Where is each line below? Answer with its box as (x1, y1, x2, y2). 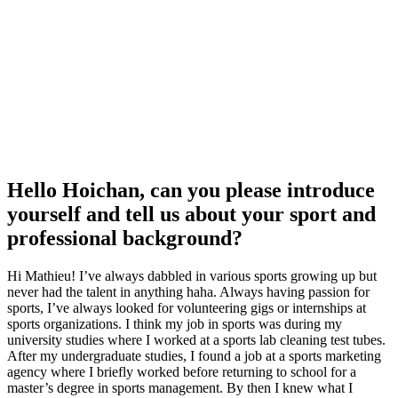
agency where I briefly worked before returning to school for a (7, 363, 356, 379)
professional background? (7, 226, 243, 250)
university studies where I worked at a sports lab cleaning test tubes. (7, 331, 386, 347)
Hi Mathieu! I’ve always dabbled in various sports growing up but (7, 267, 377, 283)
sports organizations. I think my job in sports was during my (7, 315, 342, 331)
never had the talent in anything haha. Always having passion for (7, 283, 370, 299)
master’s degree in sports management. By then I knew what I (7, 379, 353, 395)
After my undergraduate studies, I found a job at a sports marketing (7, 347, 381, 363)
